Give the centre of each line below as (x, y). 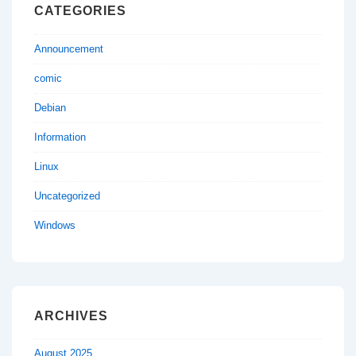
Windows (55, 225)
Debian (50, 107)
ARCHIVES (71, 315)
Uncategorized (67, 195)
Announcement (69, 48)
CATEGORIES (80, 10)
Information (60, 137)
